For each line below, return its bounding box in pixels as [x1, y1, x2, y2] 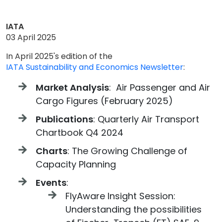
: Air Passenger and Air [109, 81, 210, 94]
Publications [36, 113, 93, 125]
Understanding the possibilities [65, 203, 202, 216]
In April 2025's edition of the [6, 51, 112, 62]
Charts [36, 145, 67, 157]
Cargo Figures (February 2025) [36, 95, 173, 107]
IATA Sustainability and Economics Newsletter [6, 61, 183, 73]
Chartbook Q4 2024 [36, 126, 123, 139]
